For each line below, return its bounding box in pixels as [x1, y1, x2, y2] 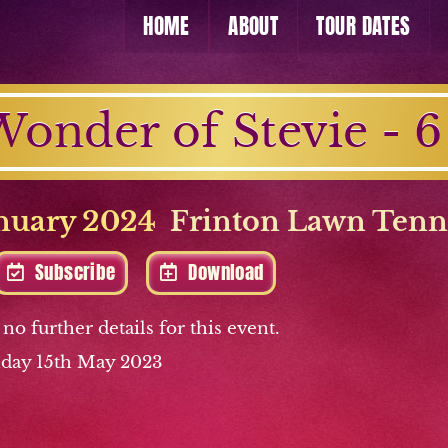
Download [188, 257, 264, 286]
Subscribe [35, 257, 116, 286]
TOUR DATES [316, 11, 411, 43]
